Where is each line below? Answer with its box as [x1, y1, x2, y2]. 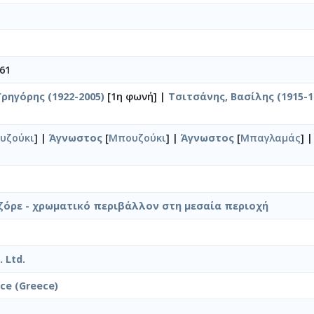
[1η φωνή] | [104, 89, 168, 103]
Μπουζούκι [109, 130, 166, 144]
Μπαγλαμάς [240, 130, 301, 144]
